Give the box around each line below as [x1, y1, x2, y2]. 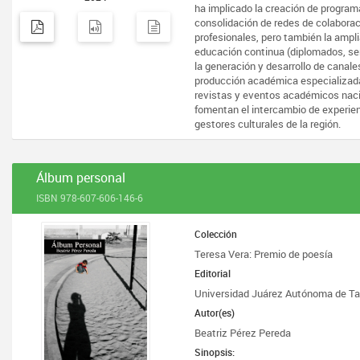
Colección [194, 227, 238, 240]
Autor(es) [194, 306, 235, 319]
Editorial [194, 267, 231, 280]
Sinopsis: [194, 346, 235, 358]
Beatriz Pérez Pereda [194, 325, 292, 340]
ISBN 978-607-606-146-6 [36, 191, 143, 204]
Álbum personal [36, 169, 125, 186]
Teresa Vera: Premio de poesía [194, 247, 333, 261]
